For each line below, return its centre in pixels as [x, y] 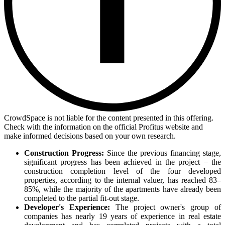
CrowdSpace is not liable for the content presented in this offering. [109, 118]
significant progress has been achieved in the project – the [123, 162]
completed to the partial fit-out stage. [82, 198]
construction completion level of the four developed [123, 171]
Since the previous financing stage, [164, 153]
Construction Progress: [66, 153]
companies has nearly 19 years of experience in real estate [123, 216]
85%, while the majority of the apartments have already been [123, 189]
